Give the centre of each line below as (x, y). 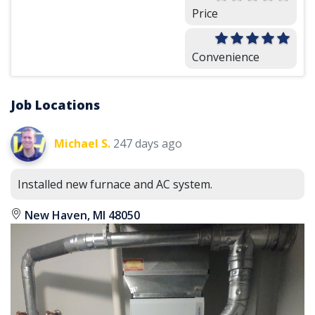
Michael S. (82, 143)
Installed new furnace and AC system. (115, 184)
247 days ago (148, 143)
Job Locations (55, 105)
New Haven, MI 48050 (81, 215)
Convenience (226, 57)
